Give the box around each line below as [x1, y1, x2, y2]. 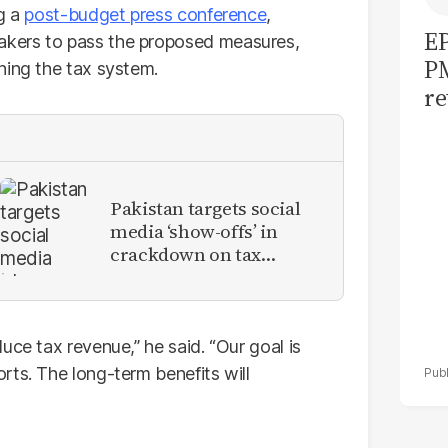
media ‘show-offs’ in [110, 217, 278, 244]
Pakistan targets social [110, 194, 301, 221]
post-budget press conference [24, 4, 267, 25]
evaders [110, 263, 177, 290]
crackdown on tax [110, 240, 261, 267]
